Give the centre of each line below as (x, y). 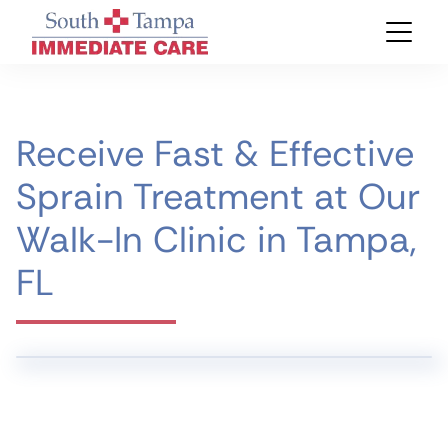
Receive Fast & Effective (215, 153)
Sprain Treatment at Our (218, 196)
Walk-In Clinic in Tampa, (216, 239)
